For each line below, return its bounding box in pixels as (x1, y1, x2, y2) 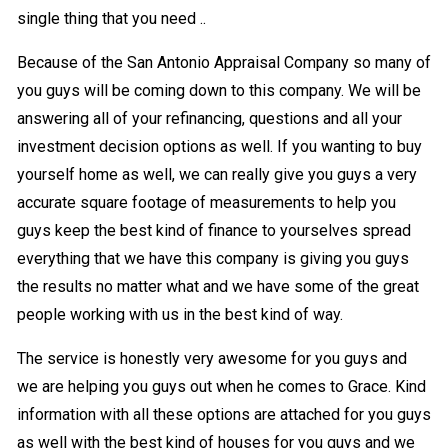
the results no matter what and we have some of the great (16, 276, 419, 296)
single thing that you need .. (16, 8, 206, 28)
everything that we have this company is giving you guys (16, 248, 409, 268)
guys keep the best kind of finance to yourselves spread (16, 220, 411, 240)
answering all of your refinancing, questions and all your (16, 108, 402, 128)
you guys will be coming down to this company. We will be (16, 80, 421, 100)
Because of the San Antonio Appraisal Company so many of (16, 52, 431, 72)
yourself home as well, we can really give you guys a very (16, 164, 417, 184)
